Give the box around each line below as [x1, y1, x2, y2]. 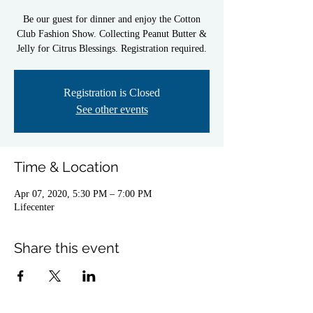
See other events [75, 103, 148, 115]
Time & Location [14, 159, 119, 175]
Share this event [14, 240, 119, 256]
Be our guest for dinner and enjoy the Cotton [23, 14, 201, 24]
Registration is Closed [64, 87, 160, 99]
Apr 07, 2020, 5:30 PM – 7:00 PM [14, 189, 152, 199]
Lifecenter [14, 202, 54, 212]
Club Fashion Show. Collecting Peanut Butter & [17, 29, 207, 39]
